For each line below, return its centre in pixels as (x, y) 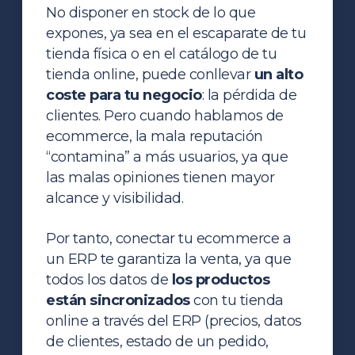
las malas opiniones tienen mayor (160, 177)
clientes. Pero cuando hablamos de (165, 115)
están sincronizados (118, 300)
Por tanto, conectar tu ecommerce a (169, 238)
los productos (221, 279)
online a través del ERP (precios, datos (174, 321)
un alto (279, 74)
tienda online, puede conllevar (150, 74)
